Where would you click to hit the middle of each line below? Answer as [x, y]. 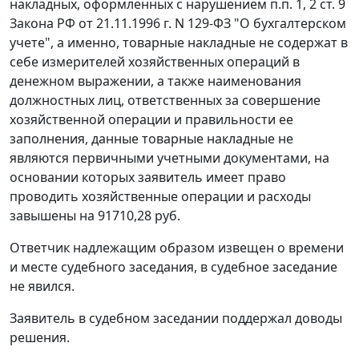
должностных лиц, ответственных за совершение [165, 101]
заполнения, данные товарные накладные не [151, 139]
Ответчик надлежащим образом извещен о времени [177, 248]
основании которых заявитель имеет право [148, 177]
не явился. [42, 286]
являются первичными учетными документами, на [169, 158]
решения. [40, 338]
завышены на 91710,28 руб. [95, 216]
